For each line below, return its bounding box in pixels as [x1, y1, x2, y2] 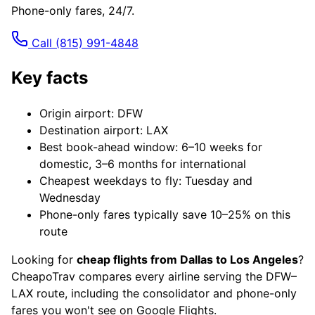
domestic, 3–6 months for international [39, 156, 246, 171]
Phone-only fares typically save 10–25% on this [39, 207, 290, 221]
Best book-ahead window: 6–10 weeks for [39, 139, 262, 154]
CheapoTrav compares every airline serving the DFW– [11, 269, 297, 283]
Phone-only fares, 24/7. [11, 3, 134, 18]
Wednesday [39, 190, 101, 205]
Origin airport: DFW [39, 105, 143, 120]
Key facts [11, 67, 88, 88]
